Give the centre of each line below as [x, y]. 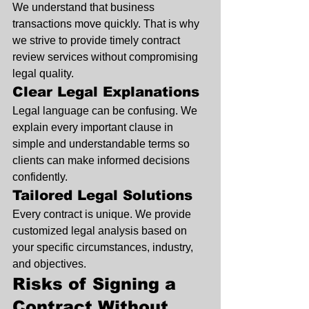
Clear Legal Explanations [106, 92]
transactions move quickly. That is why [107, 24]
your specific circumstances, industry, [104, 248]
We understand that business [85, 8]
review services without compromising [107, 57]
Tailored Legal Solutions [102, 196]
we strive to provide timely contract [98, 41]
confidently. [40, 177]
